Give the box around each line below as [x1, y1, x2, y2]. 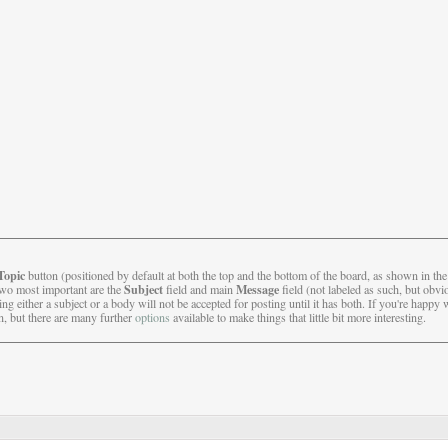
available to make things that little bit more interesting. [169, 308, 426, 325]
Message [235, 279, 279, 298]
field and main [162, 280, 236, 297]
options [134, 308, 170, 325]
